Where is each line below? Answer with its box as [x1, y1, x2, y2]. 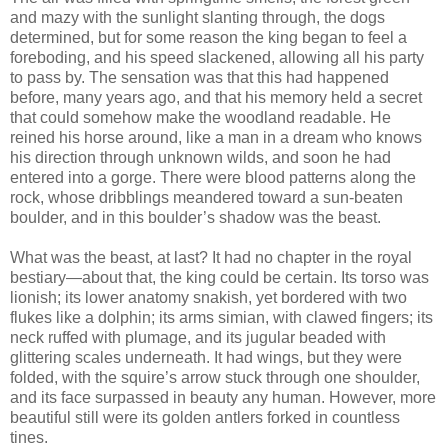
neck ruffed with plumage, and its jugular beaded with [10, 328, 386, 346]
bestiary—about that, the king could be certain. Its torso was [10, 268, 429, 286]
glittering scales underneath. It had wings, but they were [10, 348, 402, 366]
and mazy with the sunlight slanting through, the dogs [10, 8, 385, 26]
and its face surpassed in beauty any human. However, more [10, 388, 436, 406]
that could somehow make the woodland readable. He [10, 108, 391, 126]
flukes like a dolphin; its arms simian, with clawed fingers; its [10, 308, 433, 326]
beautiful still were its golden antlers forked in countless [10, 408, 400, 426]
